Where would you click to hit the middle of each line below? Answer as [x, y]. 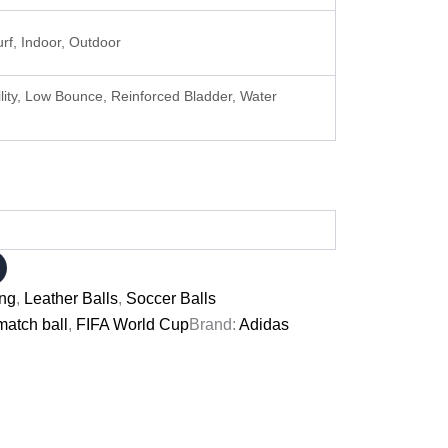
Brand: [214, 324]
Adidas [264, 324]
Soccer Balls [171, 298]
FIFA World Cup [132, 324]
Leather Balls [71, 298]
